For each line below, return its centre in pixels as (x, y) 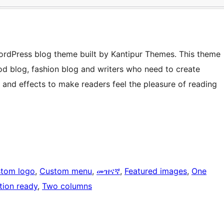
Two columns (67, 186)
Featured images (156, 171)
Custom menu (66, 171)
